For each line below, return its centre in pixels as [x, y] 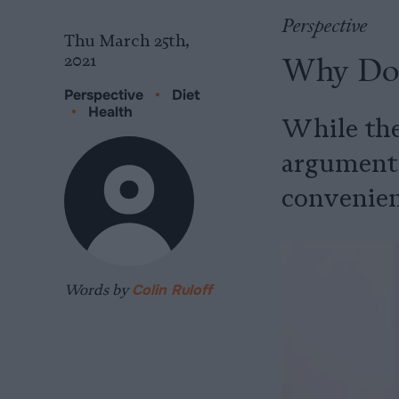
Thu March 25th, [127, 41]
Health [110, 112]
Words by [98, 289]
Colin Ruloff [172, 290]
